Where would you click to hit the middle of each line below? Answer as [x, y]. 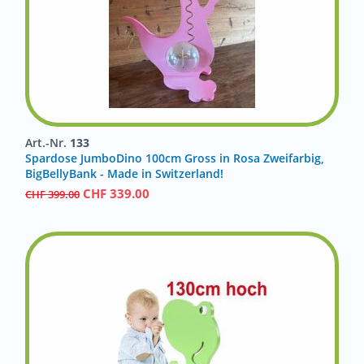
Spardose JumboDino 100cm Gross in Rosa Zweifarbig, [175, 158]
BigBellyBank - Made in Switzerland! [124, 173]
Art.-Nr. [48, 143]
